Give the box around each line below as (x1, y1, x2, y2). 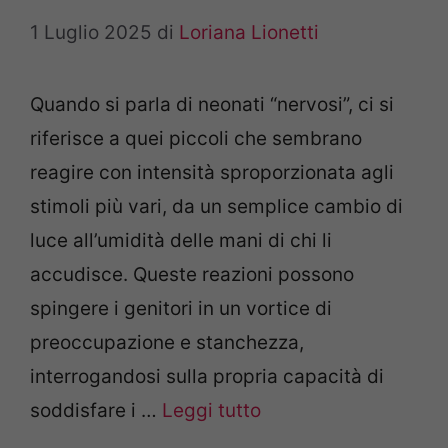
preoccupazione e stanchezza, (30, 331, 304, 355)
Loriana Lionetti (179, 21, 319, 45)
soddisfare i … (30, 399, 162, 423)
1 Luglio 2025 (30, 21, 152, 45)
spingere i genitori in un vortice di (30, 297, 332, 321)
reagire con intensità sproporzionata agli (30, 161, 394, 185)
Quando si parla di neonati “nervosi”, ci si (30, 93, 394, 117)
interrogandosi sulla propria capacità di (30, 365, 384, 389)
